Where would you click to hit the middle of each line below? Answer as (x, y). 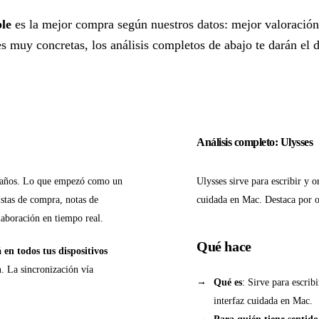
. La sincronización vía (47, 270)
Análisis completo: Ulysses (255, 142)
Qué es (228, 282)
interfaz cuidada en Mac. (263, 301)
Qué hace (224, 247)
